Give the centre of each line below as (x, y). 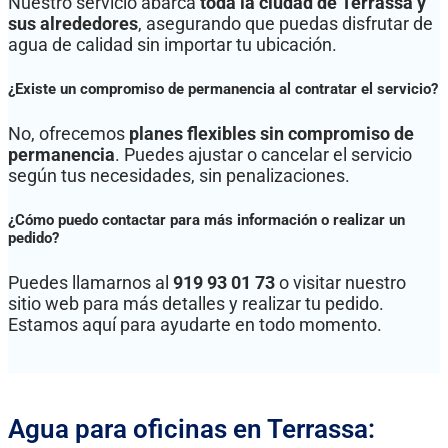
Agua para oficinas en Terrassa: (191, 429)
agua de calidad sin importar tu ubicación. (172, 44)
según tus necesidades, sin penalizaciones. (179, 175)
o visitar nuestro (340, 282)
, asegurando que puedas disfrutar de (285, 23)
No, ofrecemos (68, 133)
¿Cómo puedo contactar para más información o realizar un (206, 219)
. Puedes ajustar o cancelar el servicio (263, 154)
